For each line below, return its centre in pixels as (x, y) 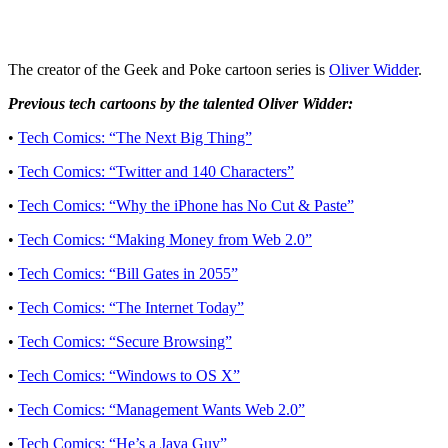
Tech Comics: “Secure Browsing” (125, 341)
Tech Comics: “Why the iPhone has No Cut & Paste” (186, 205)
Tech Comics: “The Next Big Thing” (135, 137)
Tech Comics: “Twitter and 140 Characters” (156, 171)
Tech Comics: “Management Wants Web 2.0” (161, 409)
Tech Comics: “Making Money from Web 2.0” (165, 239)
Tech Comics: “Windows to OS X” (129, 375)
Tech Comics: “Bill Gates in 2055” (128, 273)
